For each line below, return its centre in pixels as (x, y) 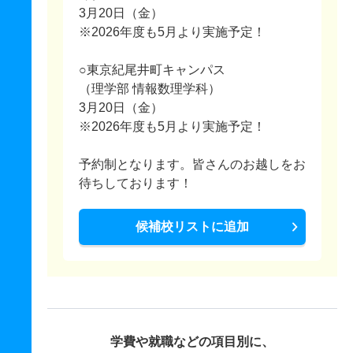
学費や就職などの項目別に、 (192, 342)
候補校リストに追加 (192, 227)
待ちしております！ (136, 183)
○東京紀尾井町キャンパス (152, 70)
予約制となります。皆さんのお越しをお (192, 164)
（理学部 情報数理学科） (150, 89)
